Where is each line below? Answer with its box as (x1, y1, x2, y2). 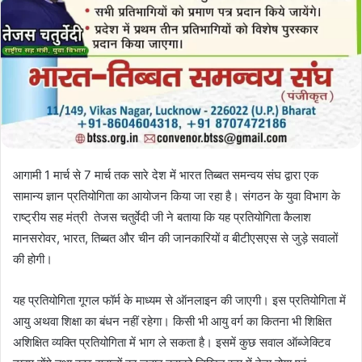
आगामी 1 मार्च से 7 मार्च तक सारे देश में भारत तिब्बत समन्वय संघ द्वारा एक (13, 166, 318, 183)
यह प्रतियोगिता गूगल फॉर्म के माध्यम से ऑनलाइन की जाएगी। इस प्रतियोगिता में (13, 292, 346, 308)
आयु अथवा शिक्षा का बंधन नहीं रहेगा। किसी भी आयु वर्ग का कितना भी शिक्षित (13, 313, 331, 329)
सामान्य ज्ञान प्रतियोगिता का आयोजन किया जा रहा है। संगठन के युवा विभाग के (13, 187, 340, 204)
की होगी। (13, 250, 53, 267)
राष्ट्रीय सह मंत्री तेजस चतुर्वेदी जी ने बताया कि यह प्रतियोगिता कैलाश (13, 208, 311, 225)
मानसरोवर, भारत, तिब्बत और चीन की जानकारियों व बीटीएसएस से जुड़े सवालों (13, 229, 338, 246)
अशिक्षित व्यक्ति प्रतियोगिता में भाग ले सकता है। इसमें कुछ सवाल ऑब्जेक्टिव (13, 334, 330, 350)
